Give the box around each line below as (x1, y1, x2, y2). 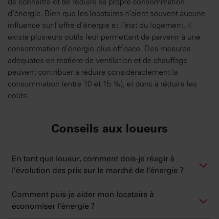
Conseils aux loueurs (51, 121, 168, 136)
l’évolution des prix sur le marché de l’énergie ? (12, 167, 184, 175)
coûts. (8, 90, 29, 101)
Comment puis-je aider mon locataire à (12, 191, 154, 199)
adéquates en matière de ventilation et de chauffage (8, 55, 188, 66)
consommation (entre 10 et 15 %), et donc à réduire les (8, 79, 197, 89)
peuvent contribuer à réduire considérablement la (8, 67, 178, 77)
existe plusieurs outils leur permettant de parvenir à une (8, 32, 200, 42)
